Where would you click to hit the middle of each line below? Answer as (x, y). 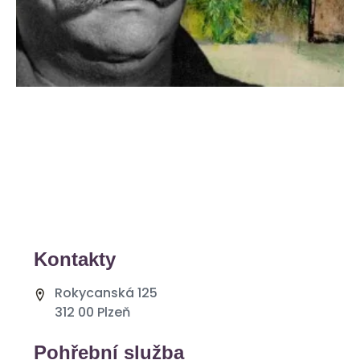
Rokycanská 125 (106, 293)
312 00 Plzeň (92, 313)
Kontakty (75, 260)
